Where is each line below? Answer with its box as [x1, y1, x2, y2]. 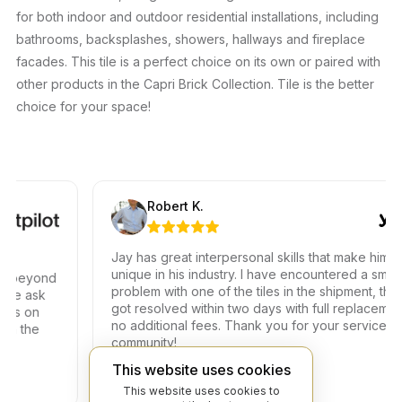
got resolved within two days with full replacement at [88, 300, 399, 316]
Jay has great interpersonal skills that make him [88, 249, 367, 265]
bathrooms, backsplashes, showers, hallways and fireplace [16, 31, 365, 47]
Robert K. [124, 197, 181, 214]
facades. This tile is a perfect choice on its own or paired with [16, 53, 380, 69]
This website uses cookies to [122, 384, 280, 398]
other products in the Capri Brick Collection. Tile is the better [16, 75, 374, 92]
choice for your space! [16, 98, 151, 114]
